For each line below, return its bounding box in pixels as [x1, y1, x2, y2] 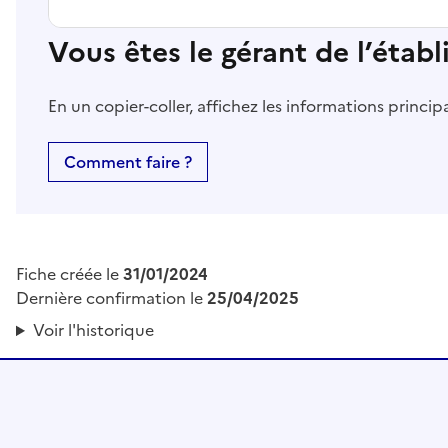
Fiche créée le [16, 262, 123, 287]
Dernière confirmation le [16, 286, 207, 311]
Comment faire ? [64, 150, 192, 175]
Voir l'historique [32, 318, 154, 343]
